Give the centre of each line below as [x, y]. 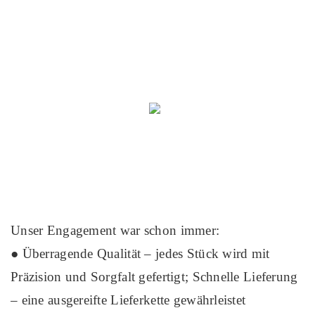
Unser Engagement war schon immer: [115, 230]
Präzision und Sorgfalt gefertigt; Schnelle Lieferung [154, 276]
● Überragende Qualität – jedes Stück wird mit [140, 253]
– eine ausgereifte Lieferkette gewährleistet [128, 300]
